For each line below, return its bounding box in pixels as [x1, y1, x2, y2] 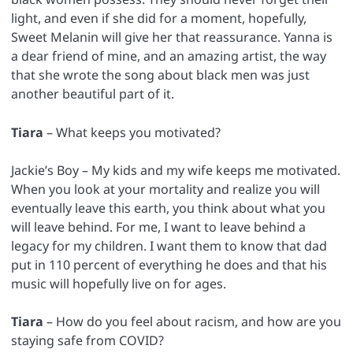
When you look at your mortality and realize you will [11, 180, 320, 198]
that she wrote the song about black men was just [11, 66, 310, 84]
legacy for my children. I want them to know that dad [11, 236, 327, 255]
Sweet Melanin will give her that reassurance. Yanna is [11, 28, 333, 46]
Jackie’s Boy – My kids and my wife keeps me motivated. [11, 161, 340, 179]
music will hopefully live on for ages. [11, 274, 226, 292]
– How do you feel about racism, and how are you [43, 312, 341, 330]
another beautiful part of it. [11, 85, 174, 103]
